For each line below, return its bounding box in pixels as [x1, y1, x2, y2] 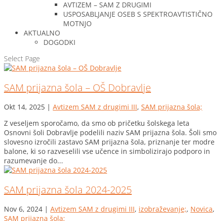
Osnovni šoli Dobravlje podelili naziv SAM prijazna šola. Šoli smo [4, 128, 217, 138]
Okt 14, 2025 [4, 102, 45, 112]
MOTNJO [63, 19, 92, 28]
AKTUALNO [24, 28, 60, 37]
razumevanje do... [4, 156, 63, 166]
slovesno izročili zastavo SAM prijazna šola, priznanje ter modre [4, 137, 215, 147]
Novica [190, 204, 213, 214]
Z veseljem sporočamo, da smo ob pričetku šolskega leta [4, 118, 189, 128]
